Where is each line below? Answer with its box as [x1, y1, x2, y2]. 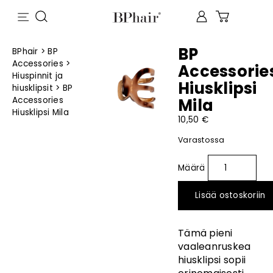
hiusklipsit [12, 82, 53, 94]
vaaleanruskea [178, 239, 251, 253]
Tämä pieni [178, 225, 233, 240]
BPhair [12, 46, 38, 57]
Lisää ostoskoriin [195, 190, 266, 202]
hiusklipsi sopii [178, 252, 246, 267]
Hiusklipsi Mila [12, 107, 69, 118]
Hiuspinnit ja [12, 70, 63, 82]
